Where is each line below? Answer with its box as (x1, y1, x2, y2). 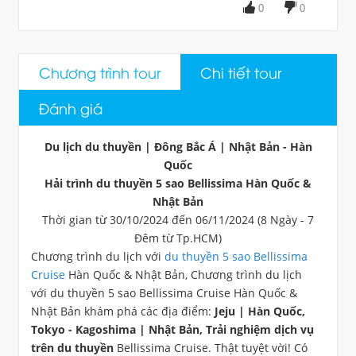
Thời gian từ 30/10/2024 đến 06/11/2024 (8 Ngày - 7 (42, 211, 314, 227)
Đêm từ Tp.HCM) (134, 230, 222, 246)
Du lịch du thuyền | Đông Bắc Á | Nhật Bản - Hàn (44, 138, 312, 154)
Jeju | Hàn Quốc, (215, 303, 305, 319)
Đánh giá (39, 97, 103, 118)
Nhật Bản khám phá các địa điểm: (31, 303, 215, 319)
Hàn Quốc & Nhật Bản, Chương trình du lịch (65, 266, 302, 282)
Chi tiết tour (200, 61, 281, 82)
